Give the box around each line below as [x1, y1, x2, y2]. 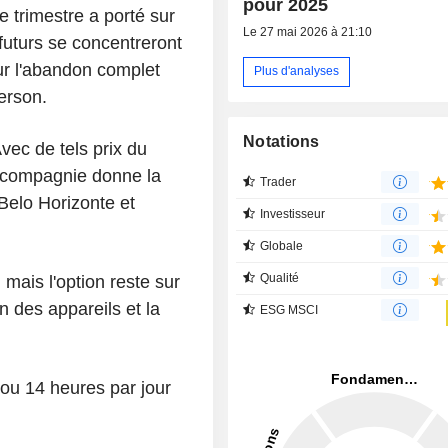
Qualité [260, 270, 300, 285]
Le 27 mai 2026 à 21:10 [243, 24, 373, 39]
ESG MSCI [260, 302, 319, 317]
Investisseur [260, 206, 326, 221]
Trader [260, 174, 297, 189]
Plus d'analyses [254, 64, 340, 79]
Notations [243, 132, 320, 150]
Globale [260, 238, 304, 253]
